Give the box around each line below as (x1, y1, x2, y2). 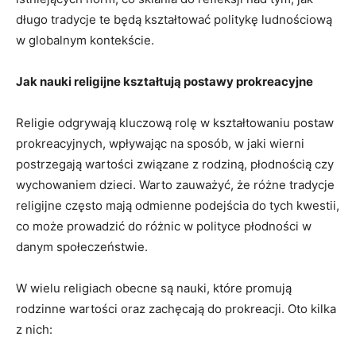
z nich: (16, 321, 52, 337)
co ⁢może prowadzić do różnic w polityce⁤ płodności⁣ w (16, 218, 311, 234)
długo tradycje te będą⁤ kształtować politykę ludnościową (16, 11, 332, 27)
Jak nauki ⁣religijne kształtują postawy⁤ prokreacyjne (16, 73, 313, 89)
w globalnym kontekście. (16, 32, 154, 48)
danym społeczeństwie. (16, 238, 148, 254)
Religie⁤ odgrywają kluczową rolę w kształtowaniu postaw (16, 114, 334, 130)
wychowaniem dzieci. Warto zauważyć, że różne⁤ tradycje (16, 176, 335, 192)
